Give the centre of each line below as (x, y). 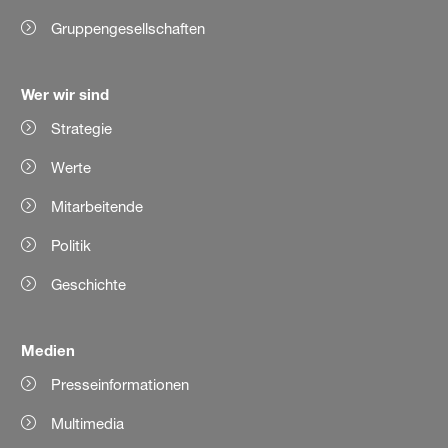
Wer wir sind (65, 94)
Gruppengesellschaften (128, 29)
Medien (48, 350)
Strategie (82, 129)
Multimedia (88, 424)
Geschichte (89, 285)
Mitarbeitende (97, 207)
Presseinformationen (120, 385)
